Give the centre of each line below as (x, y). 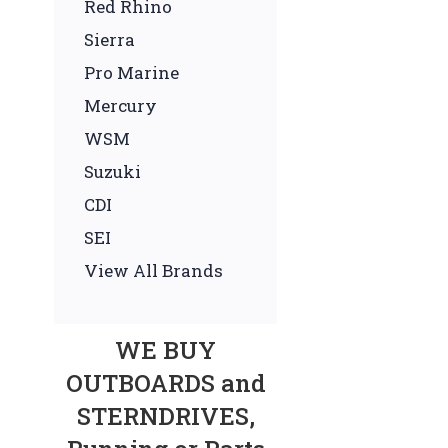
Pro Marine (131, 72)
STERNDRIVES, (165, 415)
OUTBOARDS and (165, 382)
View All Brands (153, 270)
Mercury (120, 105)
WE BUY (165, 349)
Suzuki (112, 171)
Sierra (109, 39)
